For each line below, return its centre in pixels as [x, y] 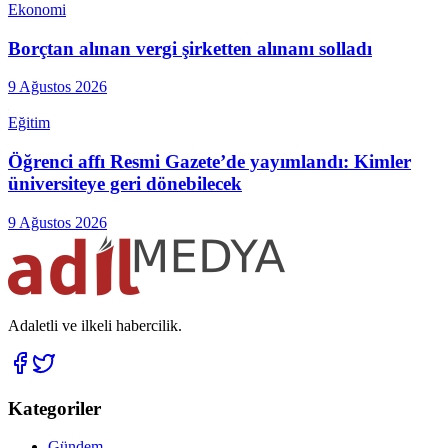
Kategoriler [54, 408]
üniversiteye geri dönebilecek [125, 184]
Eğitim [29, 123]
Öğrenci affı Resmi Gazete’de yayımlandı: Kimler [209, 162]
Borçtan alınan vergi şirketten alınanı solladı [190, 48]
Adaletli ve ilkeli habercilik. [95, 325]
